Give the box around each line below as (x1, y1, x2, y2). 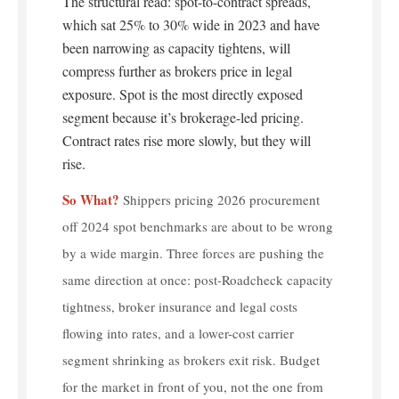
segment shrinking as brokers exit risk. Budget (62, 351, 320, 370)
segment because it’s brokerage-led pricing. (62, 108, 304, 127)
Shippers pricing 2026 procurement (123, 191, 320, 209)
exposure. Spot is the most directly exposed (62, 85, 303, 104)
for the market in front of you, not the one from (62, 378, 323, 396)
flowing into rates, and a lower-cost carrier (62, 324, 294, 343)
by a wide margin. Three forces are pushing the (62, 244, 324, 263)
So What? (62, 190, 119, 210)
